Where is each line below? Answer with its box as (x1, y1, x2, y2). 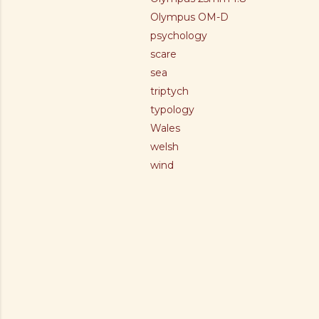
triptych (150, 85, 189, 98)
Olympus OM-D (150, 11, 229, 23)
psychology (150, 29, 207, 42)
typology (150, 103, 194, 116)
